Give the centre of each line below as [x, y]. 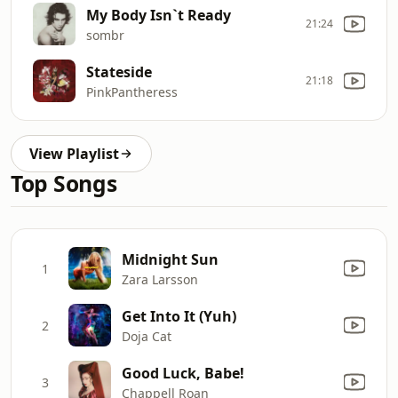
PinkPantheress [132, 92]
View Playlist [74, 154]
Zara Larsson [160, 279]
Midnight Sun [170, 259]
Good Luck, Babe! [183, 373]
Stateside [119, 72]
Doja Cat [147, 336]
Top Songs [64, 183]
